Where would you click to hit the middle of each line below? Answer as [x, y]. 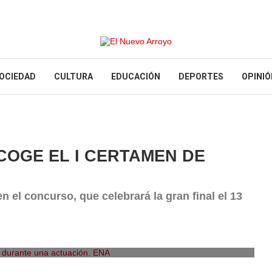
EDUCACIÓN [136, 76]
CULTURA [73, 76]
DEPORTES [201, 76]
